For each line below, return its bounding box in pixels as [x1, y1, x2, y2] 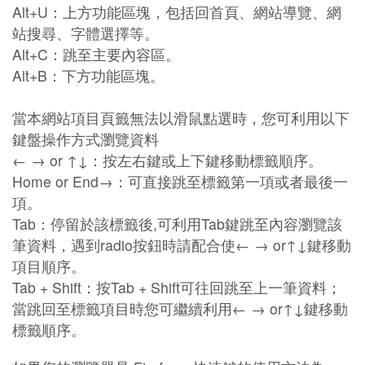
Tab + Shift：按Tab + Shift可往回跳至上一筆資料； [12, 277, 341, 298]
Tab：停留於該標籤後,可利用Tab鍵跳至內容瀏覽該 [12, 213, 342, 235]
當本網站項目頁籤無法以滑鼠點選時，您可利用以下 [12, 108, 350, 129]
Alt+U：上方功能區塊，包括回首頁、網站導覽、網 [12, 2, 341, 23]
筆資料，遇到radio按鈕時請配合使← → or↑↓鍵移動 [12, 235, 351, 256]
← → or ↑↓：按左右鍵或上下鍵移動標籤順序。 [12, 150, 323, 171]
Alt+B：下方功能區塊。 [12, 65, 165, 86]
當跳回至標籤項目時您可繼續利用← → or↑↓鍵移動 [12, 298, 348, 319]
